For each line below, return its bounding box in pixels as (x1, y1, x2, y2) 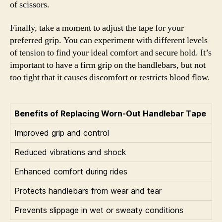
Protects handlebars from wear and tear (14, 186, 162, 196)
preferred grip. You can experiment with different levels (10, 35, 208, 46)
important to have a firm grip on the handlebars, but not (10, 59, 206, 71)
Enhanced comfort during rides (14, 166, 127, 176)
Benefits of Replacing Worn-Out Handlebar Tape (14, 109, 206, 118)
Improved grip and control (14, 128, 109, 138)
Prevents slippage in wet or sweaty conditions (14, 205, 183, 215)
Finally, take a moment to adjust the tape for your (10, 22, 184, 34)
